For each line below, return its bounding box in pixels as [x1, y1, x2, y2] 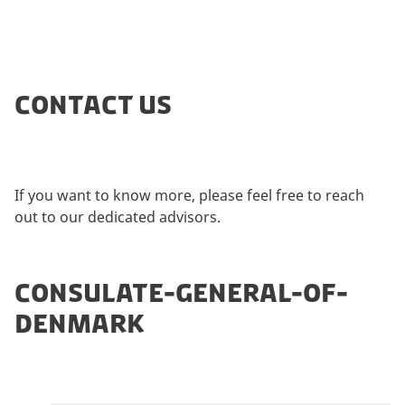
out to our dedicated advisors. [14, 206, 224, 227]
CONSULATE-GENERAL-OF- [14, 278, 348, 309]
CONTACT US [14, 89, 172, 120]
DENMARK [14, 308, 145, 340]
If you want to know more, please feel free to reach [14, 184, 364, 205]
